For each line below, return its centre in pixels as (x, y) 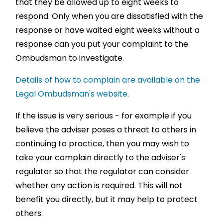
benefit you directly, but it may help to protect (107, 200)
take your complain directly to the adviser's (101, 158)
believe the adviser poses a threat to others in (106, 130)
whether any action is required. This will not (99, 186)
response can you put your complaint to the (102, 44)
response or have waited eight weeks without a (108, 30)
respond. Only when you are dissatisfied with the (110, 16)
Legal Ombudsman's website (72, 94)
